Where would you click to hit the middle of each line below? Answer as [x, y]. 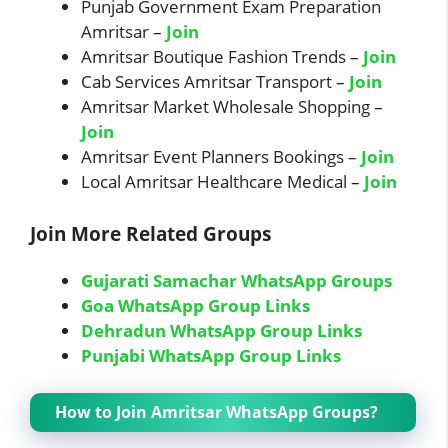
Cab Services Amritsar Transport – [215, 82]
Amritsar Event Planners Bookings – [221, 157]
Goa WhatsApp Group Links [197, 305]
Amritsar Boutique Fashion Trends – [222, 57]
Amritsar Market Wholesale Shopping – [232, 107]
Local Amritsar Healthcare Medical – [222, 182]
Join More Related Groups [150, 233]
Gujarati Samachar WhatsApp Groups [236, 280]
